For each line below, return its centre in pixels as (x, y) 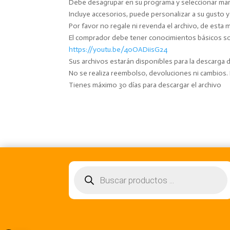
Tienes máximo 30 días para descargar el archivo (145, 85)
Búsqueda (89, 169)
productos (90, 183)
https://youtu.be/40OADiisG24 (118, 49)
